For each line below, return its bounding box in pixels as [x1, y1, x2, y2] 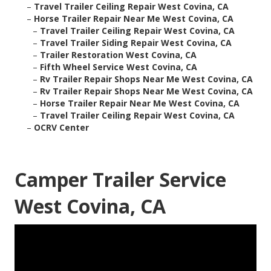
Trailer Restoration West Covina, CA [40, 49, 197, 61]
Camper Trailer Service [15, 166, 226, 193]
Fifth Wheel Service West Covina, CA [40, 61, 197, 73]
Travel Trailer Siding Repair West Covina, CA [40, 37, 232, 49]
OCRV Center [34, 122, 89, 134]
